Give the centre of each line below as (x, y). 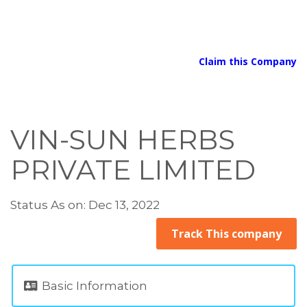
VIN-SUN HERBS (123, 139)
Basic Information (93, 286)
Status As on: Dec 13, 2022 (85, 205)
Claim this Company (248, 61)
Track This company (226, 234)
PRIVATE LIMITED (133, 170)
